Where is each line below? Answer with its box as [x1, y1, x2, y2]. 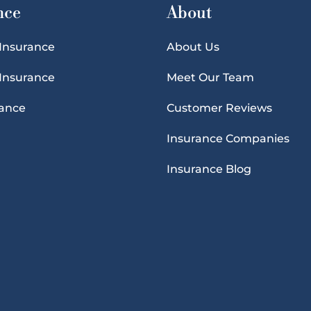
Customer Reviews [166, 101, 272, 115]
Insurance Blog [166, 162, 251, 176]
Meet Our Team [166, 70, 254, 84]
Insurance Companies [166, 131, 289, 145]
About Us [166, 40, 219, 53]
